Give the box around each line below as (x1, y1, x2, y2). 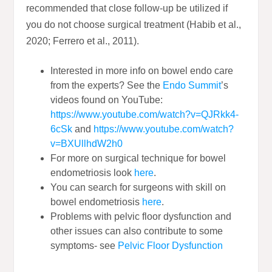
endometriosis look (50, 168, 135, 178)
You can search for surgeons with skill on (50, 182, 226, 193)
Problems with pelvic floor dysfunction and (50, 211, 232, 222)
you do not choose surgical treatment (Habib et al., (26, 19, 242, 30)
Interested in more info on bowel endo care (50, 66, 234, 76)
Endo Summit (163, 80, 222, 91)
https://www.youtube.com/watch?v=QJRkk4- (50, 109, 239, 120)
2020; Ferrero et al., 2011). (26, 36, 140, 47)
